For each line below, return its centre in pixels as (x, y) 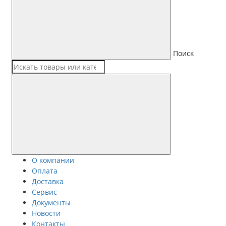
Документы (51, 203)
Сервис (44, 192)
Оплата (45, 171)
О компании (53, 160)
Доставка (48, 181)
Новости (46, 213)
